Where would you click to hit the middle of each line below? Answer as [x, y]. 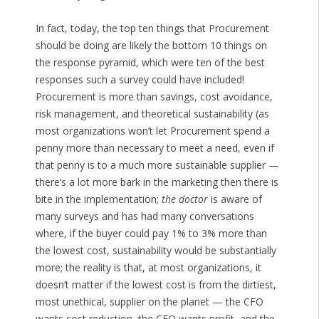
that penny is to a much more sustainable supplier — [157, 165]
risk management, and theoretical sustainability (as [152, 114]
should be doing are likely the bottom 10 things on [151, 46]
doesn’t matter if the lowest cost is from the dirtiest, [156, 285]
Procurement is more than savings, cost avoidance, [154, 97]
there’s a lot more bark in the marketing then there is [157, 182]
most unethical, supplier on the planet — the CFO [149, 302]
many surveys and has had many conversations [145, 216]
